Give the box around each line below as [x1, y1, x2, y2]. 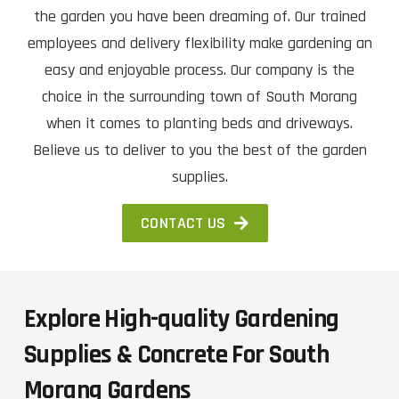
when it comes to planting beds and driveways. [46, 113, 353, 134]
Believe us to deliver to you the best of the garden [32, 140, 367, 160]
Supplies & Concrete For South [24, 338, 330, 372]
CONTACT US [141, 213, 226, 234]
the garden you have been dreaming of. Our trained [33, 6, 366, 27]
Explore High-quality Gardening [24, 303, 339, 337]
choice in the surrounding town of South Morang [42, 86, 357, 107]
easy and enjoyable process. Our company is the [45, 60, 354, 80]
